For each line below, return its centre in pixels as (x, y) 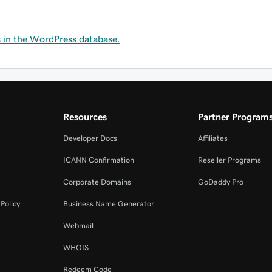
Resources (85, 117)
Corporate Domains (97, 182)
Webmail (79, 226)
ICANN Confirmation (99, 160)
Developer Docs (90, 138)
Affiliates (212, 138)
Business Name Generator (109, 204)
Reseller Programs (229, 160)
